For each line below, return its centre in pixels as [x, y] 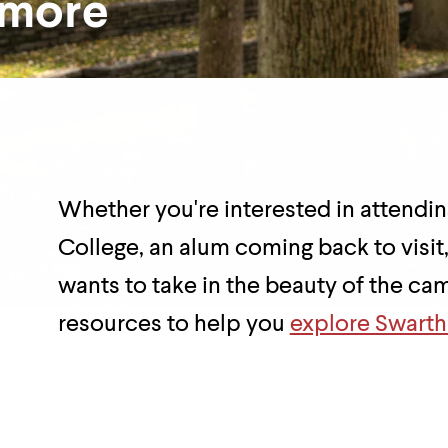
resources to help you [173, 325]
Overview [301, 144]
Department [321, 99]
